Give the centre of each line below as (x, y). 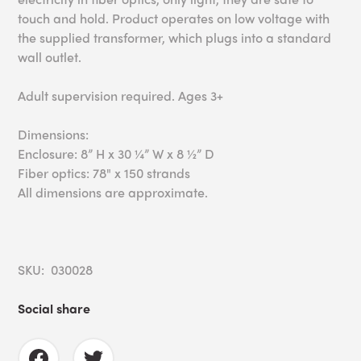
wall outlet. (50, 57)
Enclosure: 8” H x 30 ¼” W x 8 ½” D (116, 154)
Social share (54, 309)
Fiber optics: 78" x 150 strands (104, 173)
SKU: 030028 (56, 270)
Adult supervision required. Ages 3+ (121, 96)
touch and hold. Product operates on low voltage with (174, 19)
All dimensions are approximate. (113, 193)
